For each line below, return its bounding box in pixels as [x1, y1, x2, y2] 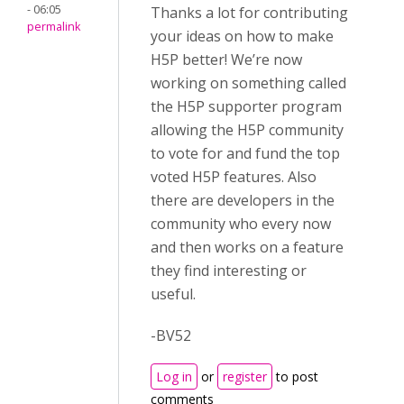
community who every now [151, 214, 331, 234]
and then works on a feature [151, 237, 344, 258]
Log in [156, 368, 192, 386]
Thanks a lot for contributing [151, 3, 348, 23]
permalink [27, 19, 80, 35]
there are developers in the [151, 190, 335, 211]
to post [272, 368, 318, 386]
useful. [151, 284, 196, 305]
